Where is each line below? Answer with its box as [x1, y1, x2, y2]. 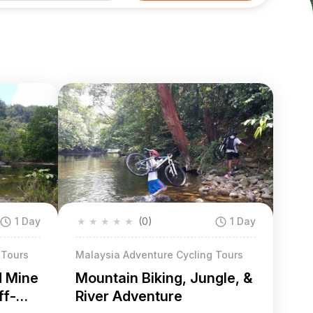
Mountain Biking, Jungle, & [75, 270, 253, 287]
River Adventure [75, 288, 183, 305]
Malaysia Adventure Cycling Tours [75, 249, 244, 261]
